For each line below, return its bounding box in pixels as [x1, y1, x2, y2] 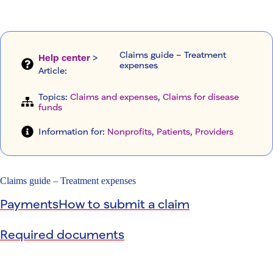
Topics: [38, 91, 70, 102]
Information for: [38, 126, 107, 137]
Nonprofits [107, 126, 152, 137]
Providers [195, 126, 233, 137]
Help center [38, 52, 90, 63]
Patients [157, 126, 190, 137]
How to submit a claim [58, 196, 190, 211]
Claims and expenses [70, 91, 158, 102]
